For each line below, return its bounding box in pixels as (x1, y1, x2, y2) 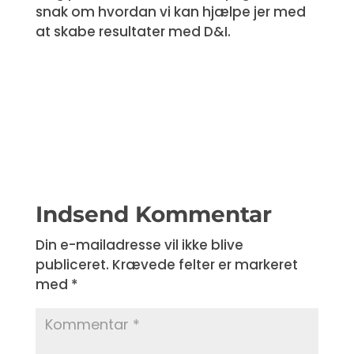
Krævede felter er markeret (111, 255, 298, 274)
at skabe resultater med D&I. (35, 22, 231, 41)
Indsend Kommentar (35, 201, 272, 228)
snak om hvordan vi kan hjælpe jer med (35, 2, 306, 21)
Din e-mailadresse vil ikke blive (35, 235, 243, 254)
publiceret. (35, 255, 109, 274)
